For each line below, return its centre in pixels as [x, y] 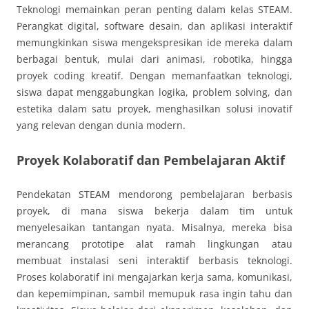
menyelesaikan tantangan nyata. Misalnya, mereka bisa [154, 227]
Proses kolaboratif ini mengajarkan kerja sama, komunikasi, [154, 277]
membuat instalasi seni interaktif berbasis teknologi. [154, 260]
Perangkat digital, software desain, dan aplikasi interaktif [154, 26]
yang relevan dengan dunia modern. [101, 125]
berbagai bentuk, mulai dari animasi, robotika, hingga [154, 59]
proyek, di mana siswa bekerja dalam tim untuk [154, 210]
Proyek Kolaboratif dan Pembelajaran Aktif [151, 160]
